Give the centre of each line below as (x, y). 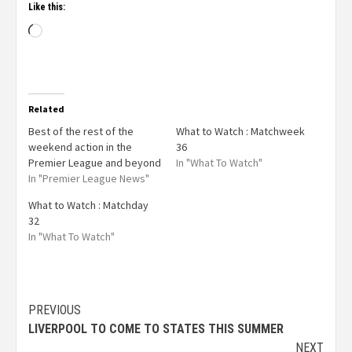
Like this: (47, 7)
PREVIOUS (55, 310)
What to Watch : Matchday (88, 205)
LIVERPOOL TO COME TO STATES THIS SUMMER (156, 329)
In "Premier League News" (89, 178)
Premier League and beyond (95, 163)
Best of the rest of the (81, 131)
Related (46, 109)
